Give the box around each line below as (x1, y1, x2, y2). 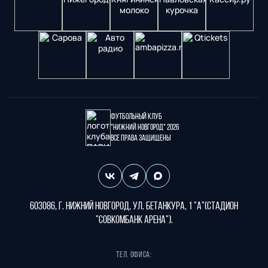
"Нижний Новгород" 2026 (111, 123, 179, 132)
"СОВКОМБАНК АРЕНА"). (95, 215, 173, 227)
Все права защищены (111, 133, 170, 143)
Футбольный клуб (111, 112, 162, 121)
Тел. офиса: (116, 251, 152, 260)
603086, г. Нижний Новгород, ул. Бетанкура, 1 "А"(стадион (30, 201, 238, 213)
